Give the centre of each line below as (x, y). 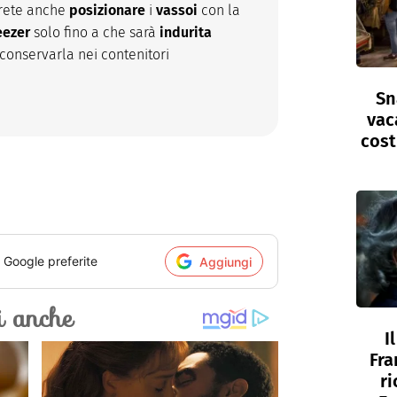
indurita (186, 33)
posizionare (107, 11)
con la (219, 11)
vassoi (177, 11)
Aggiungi (226, 261)
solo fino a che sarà (95, 33)
